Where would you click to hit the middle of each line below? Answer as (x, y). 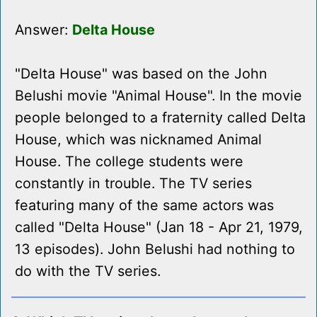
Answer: (44, 30)
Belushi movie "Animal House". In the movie (158, 96)
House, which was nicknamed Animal (138, 140)
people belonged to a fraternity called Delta (160, 118)
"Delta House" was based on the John (141, 74)
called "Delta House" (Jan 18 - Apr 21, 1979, (159, 227)
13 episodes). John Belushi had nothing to (155, 249)
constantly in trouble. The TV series (133, 184)
